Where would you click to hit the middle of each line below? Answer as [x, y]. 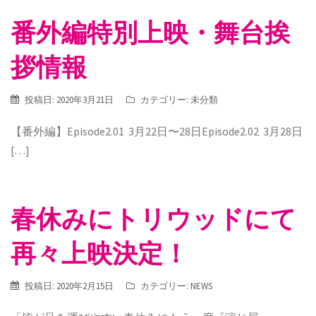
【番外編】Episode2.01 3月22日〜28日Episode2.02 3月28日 [157, 131]
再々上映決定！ [99, 253]
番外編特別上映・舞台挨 [150, 32]
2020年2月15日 [85, 286]
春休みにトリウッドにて [153, 219]
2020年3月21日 [85, 100]
